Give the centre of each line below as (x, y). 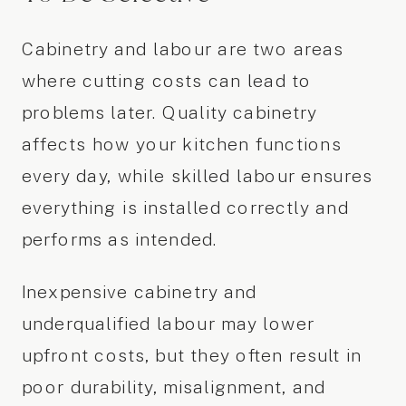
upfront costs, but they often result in (192, 355)
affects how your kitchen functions (181, 144)
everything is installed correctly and (185, 208)
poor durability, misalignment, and (174, 387)
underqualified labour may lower (168, 323)
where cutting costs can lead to (166, 81)
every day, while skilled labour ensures (197, 176)
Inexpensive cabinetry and (139, 291)
